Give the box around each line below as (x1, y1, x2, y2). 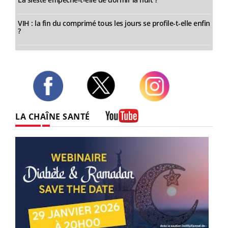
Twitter (85, 99, 110, 109)
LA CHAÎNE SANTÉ (15, 110, 90, 122)
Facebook (32, 100, 64, 110)
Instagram (138, 101, 174, 111)
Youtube (104, 125, 133, 135)
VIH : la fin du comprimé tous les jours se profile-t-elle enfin (18, 18, 210, 28)
